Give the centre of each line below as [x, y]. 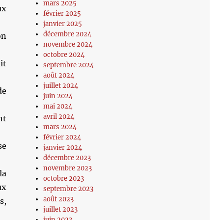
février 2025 [62, 14]
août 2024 [59, 75]
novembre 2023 [68, 168]
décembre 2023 [67, 158]
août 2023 [59, 199]
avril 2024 [59, 117]
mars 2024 [60, 127]
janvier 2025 [63, 24]
